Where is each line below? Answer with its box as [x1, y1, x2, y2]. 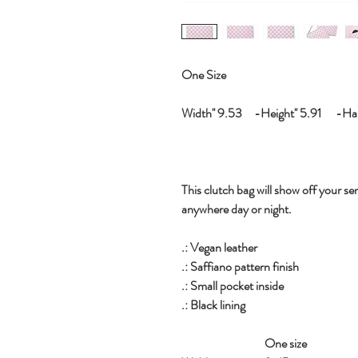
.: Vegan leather [181, 238, 257, 257]
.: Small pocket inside [181, 276, 284, 296]
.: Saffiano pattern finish [181, 257, 299, 276]
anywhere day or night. [181, 200, 292, 219]
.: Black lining [181, 296, 245, 315]
